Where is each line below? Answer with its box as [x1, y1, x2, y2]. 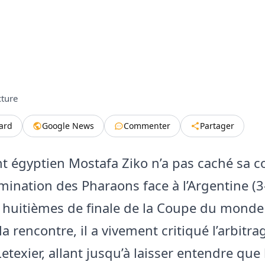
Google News [42, 119, 94, 131]
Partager [200, 119, 234, 131]
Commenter [124, 119, 170, 131]
